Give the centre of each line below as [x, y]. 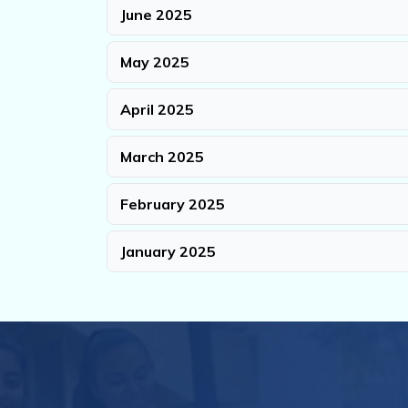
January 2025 [168, 252]
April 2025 [157, 110]
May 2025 [155, 62]
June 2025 [156, 15]
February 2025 [173, 204]
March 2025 [162, 157]
